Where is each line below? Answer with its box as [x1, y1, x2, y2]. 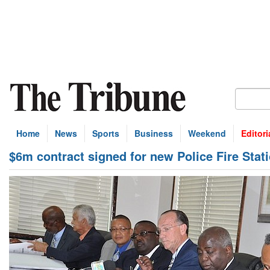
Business [134, 127, 173, 139]
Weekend [188, 127, 226, 139]
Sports [92, 127, 119, 139]
